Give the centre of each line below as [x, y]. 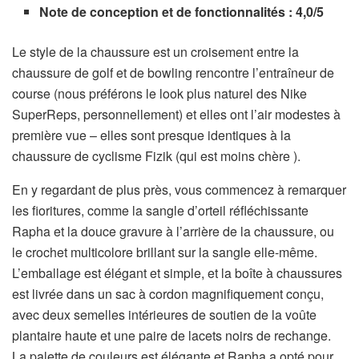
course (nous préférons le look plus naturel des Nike [159, 94]
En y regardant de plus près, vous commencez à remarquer [179, 190]
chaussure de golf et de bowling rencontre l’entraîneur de [173, 73]
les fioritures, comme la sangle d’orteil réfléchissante [160, 211]
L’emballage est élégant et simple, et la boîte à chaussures [177, 273]
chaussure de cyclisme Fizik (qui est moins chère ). [156, 156]
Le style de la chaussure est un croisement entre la [155, 52]
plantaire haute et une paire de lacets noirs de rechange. [171, 336]
